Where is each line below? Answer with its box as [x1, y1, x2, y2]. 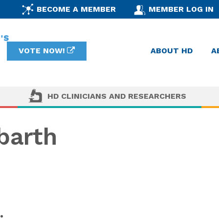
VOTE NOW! [18, 46, 65, 56]
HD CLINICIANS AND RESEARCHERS [47, 91, 186, 101]
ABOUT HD [151, 46, 193, 56]
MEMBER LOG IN [149, 4, 214, 14]
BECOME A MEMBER [36, 4, 116, 14]
